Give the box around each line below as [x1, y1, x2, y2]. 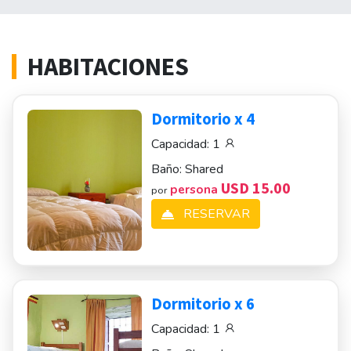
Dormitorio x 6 [151, 294, 255, 314]
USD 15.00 [221, 178, 291, 197]
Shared [185, 161, 224, 178]
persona [170, 181, 222, 197]
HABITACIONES [27, 51, 189, 82]
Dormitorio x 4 [151, 109, 255, 129]
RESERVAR [180, 205, 251, 223]
